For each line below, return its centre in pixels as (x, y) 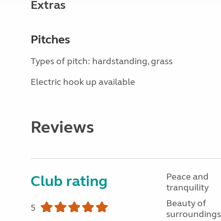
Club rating (69, 181)
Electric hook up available (83, 82)
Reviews (62, 127)
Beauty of (186, 203)
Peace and (187, 177)
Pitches (50, 40)
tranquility (187, 187)
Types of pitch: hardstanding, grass (102, 61)
